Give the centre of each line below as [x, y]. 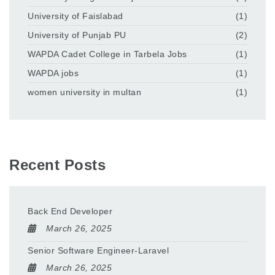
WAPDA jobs [53, 73]
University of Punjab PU [77, 35]
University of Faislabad [76, 16]
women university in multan [84, 92]
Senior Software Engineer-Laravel [98, 251]
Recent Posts [57, 165]
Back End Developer [70, 211]
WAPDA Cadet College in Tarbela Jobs [107, 54]
